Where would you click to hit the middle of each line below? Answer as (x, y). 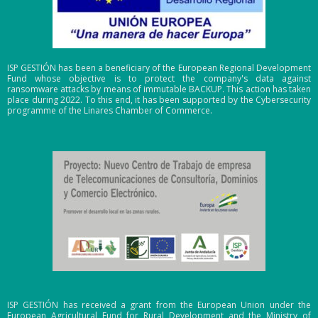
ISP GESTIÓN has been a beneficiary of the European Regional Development (159, 68)
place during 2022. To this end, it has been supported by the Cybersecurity (159, 100)
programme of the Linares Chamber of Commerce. (110, 111)
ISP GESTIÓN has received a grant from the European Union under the (159, 305)
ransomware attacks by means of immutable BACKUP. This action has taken (159, 89)
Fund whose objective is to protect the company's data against (159, 79)
